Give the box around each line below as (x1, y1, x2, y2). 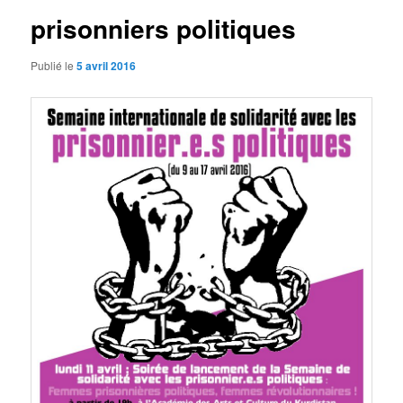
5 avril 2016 (76, 58, 137, 75)
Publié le (31, 58, 77, 74)
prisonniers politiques (31, 9, 297, 47)
